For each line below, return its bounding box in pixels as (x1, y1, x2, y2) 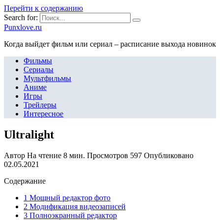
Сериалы (24, 65, 54, 74)
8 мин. (61, 151, 85, 160)
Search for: (4, 13, 38, 22)
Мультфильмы (24, 74, 71, 82)
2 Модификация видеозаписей (24, 202, 126, 211)
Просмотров (87, 151, 128, 160)
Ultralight (4, 128, 54, 141)
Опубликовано (144, 151, 193, 160)
